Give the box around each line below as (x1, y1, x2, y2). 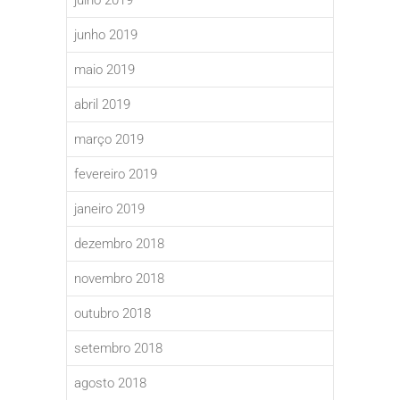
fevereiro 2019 (74, 166, 157, 183)
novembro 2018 (74, 271, 164, 287)
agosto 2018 (74, 375, 146, 392)
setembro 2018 (74, 340, 162, 357)
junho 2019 (74, 27, 137, 44)
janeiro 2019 (74, 201, 145, 218)
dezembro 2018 (74, 236, 164, 253)
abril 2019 (74, 96, 130, 113)
